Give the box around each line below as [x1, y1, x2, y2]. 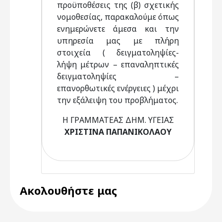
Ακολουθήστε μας [20, 183, 117, 198]
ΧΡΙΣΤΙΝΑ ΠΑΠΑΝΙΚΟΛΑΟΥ [64, 126, 171, 137]
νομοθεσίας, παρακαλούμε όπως [57, 11, 179, 22]
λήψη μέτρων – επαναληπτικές [57, 59, 179, 70]
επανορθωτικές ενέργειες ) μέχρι [57, 83, 179, 94]
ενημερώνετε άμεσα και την [57, 23, 179, 34]
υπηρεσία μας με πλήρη [57, 35, 179, 46]
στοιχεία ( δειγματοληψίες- [57, 47, 179, 58]
